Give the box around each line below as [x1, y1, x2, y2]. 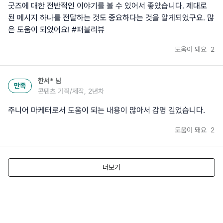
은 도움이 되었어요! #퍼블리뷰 [8, 24, 105, 34]
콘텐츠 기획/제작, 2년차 [38, 87, 104, 95]
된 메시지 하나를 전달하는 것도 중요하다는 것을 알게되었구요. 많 [8, 12, 214, 22]
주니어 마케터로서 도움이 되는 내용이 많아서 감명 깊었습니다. [8, 105, 205, 115]
